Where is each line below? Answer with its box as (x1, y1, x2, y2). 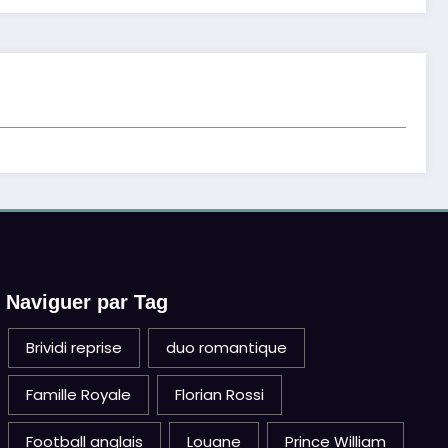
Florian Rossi (175, 383, 265, 405)
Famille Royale (26, 383, 132, 405)
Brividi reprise (26, 336, 123, 358)
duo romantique (166, 336, 288, 358)
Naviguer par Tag (6, 290, 169, 313)
